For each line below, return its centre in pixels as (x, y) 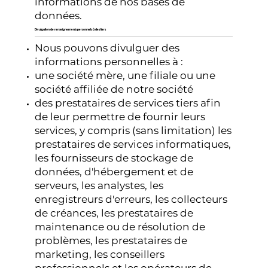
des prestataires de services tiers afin (128, 103)
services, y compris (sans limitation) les (133, 130)
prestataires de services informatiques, (133, 144)
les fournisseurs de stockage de (114, 158)
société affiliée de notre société (114, 89)
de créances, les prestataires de (114, 213)
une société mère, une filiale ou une (125, 75)
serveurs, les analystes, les (99, 185)
